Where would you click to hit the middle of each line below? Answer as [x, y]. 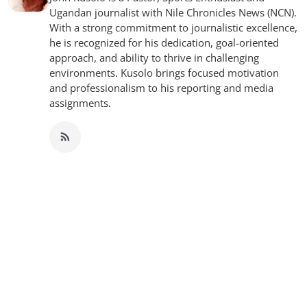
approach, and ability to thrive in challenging [154, 57]
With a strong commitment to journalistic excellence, [173, 27]
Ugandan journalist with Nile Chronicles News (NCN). [173, 12]
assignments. [80, 102]
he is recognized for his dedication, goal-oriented [164, 42]
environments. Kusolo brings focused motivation [164, 72]
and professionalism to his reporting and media [161, 87]
